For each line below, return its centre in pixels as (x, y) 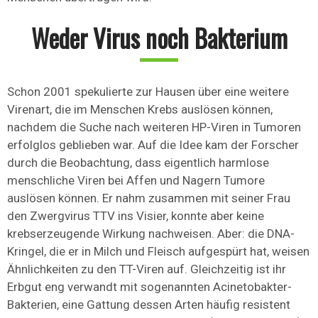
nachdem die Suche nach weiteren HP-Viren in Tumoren (154, 127)
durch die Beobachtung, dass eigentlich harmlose (138, 163)
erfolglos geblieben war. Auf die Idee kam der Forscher (153, 145)
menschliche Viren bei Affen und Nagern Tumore (136, 181)
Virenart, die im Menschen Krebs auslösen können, (140, 110)
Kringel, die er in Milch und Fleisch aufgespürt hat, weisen (158, 252)
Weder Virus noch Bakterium (159, 38)
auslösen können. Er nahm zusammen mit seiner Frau (149, 198)
